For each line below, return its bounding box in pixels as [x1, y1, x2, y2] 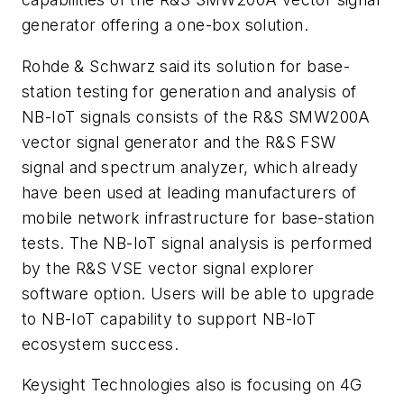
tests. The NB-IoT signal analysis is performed [22, 233, 372, 252]
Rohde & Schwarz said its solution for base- [22, 56, 351, 76]
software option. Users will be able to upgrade [22, 283, 375, 303]
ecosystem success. [22, 334, 179, 353]
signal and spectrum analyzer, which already [22, 157, 359, 177]
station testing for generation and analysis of [22, 81, 357, 101]
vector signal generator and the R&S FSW [22, 132, 336, 151]
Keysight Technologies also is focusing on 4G [22, 375, 363, 395]
